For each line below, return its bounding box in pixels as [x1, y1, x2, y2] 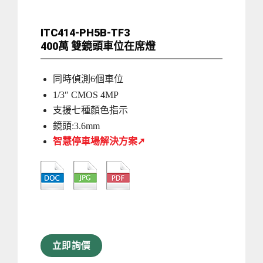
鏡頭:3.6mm [52, 120, 100, 131]
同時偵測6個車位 [52, 74, 123, 84]
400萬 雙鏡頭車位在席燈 [41, 40, 156, 53]
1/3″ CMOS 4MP [52, 89, 119, 100]
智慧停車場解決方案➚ [52, 136, 145, 147]
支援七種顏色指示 [52, 105, 128, 116]
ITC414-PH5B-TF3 [41, 26, 130, 39]
